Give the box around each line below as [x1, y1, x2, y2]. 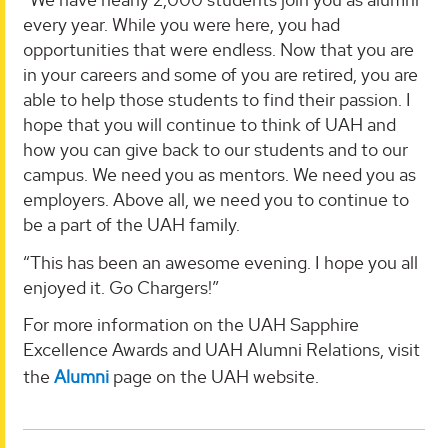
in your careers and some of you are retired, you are [23, 63, 418, 87]
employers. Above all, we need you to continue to [23, 188, 409, 212]
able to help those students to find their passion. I [23, 88, 411, 112]
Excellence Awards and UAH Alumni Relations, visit [23, 338, 420, 362]
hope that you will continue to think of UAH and [23, 113, 396, 137]
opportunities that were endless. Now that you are [23, 38, 414, 62]
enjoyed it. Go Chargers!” [23, 275, 219, 299]
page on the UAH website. [109, 365, 319, 389]
